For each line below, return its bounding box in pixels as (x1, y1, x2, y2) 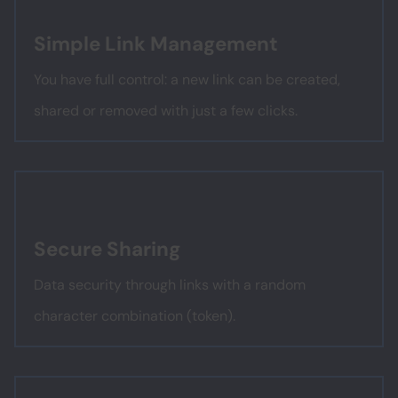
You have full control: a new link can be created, (34, 70, 340, 89)
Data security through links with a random (34, 275, 306, 294)
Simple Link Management (34, 31, 278, 57)
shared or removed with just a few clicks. (34, 101, 298, 120)
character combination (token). (34, 306, 235, 325)
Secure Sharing (34, 236, 180, 262)
